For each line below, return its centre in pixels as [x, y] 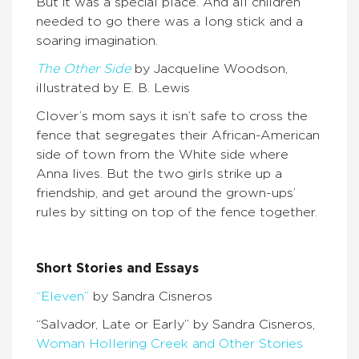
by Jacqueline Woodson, [209, 69]
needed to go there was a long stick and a [169, 22]
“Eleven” [63, 297]
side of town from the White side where [162, 155]
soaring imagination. [97, 41]
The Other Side [83, 69]
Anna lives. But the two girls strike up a [159, 174]
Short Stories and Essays [117, 269]
